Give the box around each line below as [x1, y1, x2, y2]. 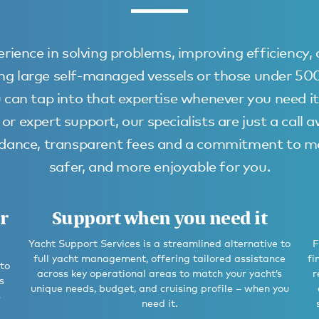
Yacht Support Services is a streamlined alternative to [28, 236, 291, 249]
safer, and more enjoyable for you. [48, 157, 271, 175]
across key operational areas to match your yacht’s [37, 266, 282, 279]
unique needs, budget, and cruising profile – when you [30, 281, 289, 294]
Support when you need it [51, 205, 268, 229]
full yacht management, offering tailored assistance [33, 251, 286, 264]
